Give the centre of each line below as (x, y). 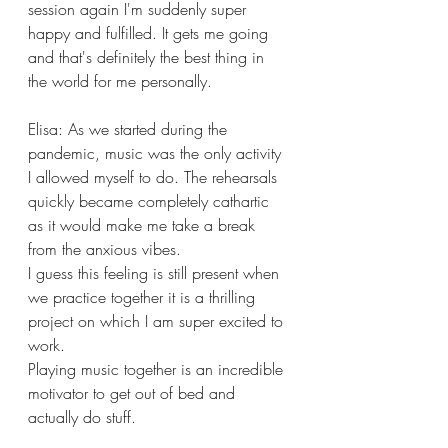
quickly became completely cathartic (151, 200)
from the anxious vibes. (104, 248)
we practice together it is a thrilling (144, 296)
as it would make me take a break (144, 224)
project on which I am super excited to (158, 320)
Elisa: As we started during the (130, 128)
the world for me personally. (122, 80)
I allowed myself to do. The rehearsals (155, 176)
